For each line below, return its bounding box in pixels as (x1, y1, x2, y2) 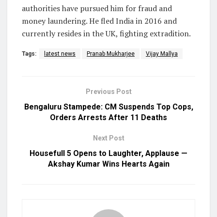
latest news (44, 50, 76, 58)
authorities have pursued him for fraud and (22, 3, 172, 14)
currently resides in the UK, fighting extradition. (22, 28, 191, 39)
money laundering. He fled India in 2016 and (22, 15, 177, 27)
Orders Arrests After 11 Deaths (50, 113, 167, 123)
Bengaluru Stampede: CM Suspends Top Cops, (24, 102, 193, 112)
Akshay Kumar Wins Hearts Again (47, 159, 170, 169)
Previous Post (85, 88, 132, 96)
